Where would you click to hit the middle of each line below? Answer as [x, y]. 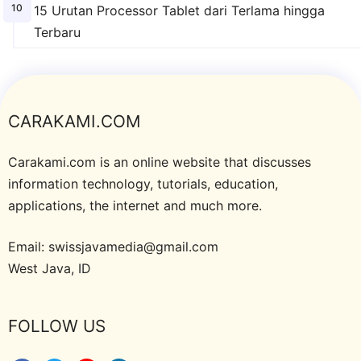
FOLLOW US [57, 326]
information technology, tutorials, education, [143, 184]
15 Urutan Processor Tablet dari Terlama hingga [179, 11]
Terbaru [57, 33]
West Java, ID [50, 269]
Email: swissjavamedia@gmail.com [113, 247]
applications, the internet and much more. [135, 206]
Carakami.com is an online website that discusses [160, 162]
